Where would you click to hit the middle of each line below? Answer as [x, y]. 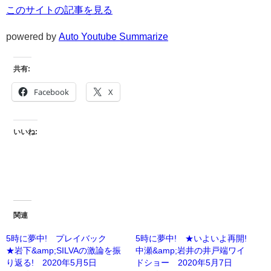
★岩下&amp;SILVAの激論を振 [64, 250]
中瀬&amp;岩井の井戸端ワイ [190, 250]
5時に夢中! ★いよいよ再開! [191, 238]
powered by [32, 37]
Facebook [51, 92]
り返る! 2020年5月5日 [51, 262]
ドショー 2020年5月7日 [184, 262]
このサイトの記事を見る [59, 10]
